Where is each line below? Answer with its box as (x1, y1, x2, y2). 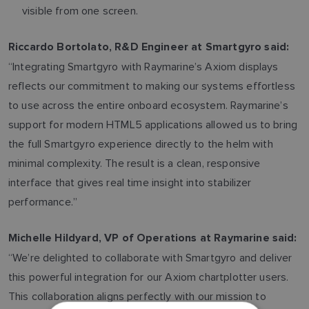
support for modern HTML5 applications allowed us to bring (8, 118, 298, 131)
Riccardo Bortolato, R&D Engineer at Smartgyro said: (8, 41, 290, 54)
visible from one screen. (22, 4, 138, 17)
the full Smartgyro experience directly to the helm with (8, 137, 273, 150)
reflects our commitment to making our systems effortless (8, 79, 295, 92)
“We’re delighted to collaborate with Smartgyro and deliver (8, 251, 292, 264)
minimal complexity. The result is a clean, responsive (8, 157, 261, 170)
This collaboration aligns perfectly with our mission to (8, 290, 266, 303)
